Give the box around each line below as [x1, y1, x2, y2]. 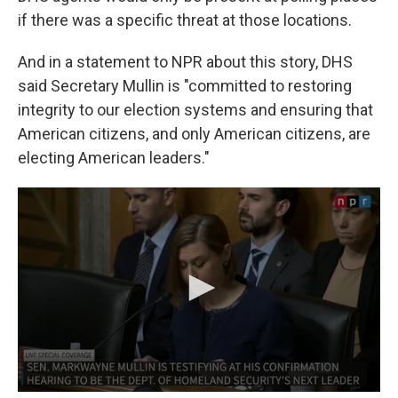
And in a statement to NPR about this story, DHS [18, 52, 353, 71]
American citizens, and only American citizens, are [18, 124, 370, 143]
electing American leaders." [18, 148, 210, 167]
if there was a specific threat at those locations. [18, 11, 352, 29]
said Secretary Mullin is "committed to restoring [18, 76, 352, 95]
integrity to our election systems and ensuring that [18, 100, 373, 119]
